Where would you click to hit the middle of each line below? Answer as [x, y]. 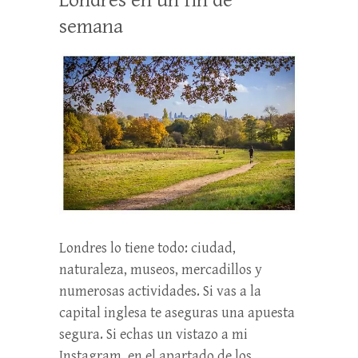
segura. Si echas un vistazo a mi [153, 334]
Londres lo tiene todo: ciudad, [147, 248]
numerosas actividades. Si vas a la [160, 291]
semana [91, 26]
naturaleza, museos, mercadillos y [161, 269]
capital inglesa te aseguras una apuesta [177, 312]
